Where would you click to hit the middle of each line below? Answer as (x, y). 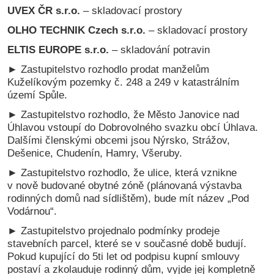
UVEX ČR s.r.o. (44, 11)
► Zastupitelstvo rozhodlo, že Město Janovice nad (124, 114)
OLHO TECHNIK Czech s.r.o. (77, 30)
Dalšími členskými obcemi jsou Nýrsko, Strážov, (119, 140)
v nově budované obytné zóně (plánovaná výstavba (125, 185)
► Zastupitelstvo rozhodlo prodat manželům (109, 69)
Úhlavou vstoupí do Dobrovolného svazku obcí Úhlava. (133, 127)
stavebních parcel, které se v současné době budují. (127, 243)
